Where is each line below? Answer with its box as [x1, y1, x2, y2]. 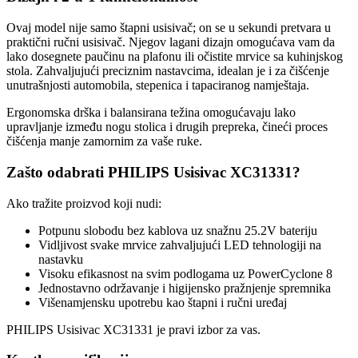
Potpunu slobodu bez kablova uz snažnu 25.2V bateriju [38, 223, 317, 237]
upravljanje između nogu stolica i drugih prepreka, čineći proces [6, 120, 328, 134]
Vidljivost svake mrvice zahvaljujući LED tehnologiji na [38, 237, 321, 252]
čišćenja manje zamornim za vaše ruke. [6, 134, 202, 149]
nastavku [38, 252, 83, 266]
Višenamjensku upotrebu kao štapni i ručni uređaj [38, 295, 287, 309]
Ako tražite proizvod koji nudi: [6, 196, 161, 210]
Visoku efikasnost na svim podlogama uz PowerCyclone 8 [38, 266, 332, 280]
